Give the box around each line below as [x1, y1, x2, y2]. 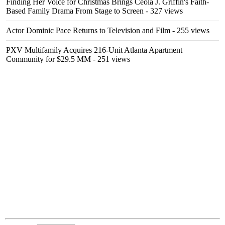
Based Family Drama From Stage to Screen [6, 7, 144, 16]
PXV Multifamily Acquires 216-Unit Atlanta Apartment [6, 46, 182, 55]
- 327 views [144, 7, 183, 16]
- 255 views [170, 26, 209, 35]
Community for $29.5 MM [6, 55, 91, 64]
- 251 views [91, 55, 130, 64]
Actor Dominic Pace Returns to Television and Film [6, 26, 170, 35]
